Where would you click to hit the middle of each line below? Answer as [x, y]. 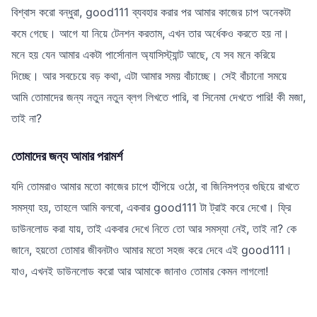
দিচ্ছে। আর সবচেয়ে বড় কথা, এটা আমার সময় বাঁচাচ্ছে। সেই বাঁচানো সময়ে [149, 75]
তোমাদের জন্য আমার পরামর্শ [67, 156]
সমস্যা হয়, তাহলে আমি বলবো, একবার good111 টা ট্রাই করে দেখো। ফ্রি [151, 207]
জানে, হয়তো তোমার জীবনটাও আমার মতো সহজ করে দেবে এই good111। [152, 249]
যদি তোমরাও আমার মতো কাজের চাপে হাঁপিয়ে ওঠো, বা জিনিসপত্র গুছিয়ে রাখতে [155, 186]
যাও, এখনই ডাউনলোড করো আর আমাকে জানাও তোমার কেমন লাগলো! [140, 271]
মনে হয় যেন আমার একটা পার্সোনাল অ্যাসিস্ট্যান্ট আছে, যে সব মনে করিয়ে [143, 54]
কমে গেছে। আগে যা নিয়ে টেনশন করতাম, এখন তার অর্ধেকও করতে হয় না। [150, 33]
